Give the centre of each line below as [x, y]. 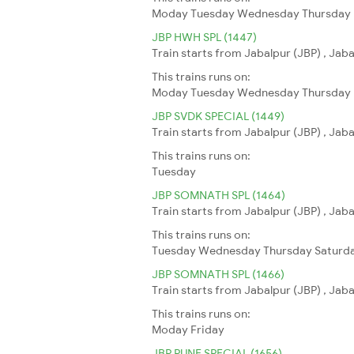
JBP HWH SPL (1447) [204, 37]
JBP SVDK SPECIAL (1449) [218, 116]
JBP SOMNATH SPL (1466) [218, 274]
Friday [207, 329]
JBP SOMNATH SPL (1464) [218, 195]
